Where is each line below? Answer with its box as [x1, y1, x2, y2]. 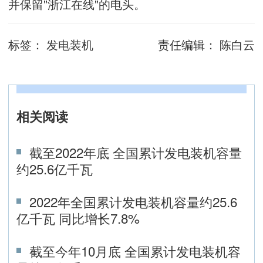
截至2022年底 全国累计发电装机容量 [29, 142, 242, 161]
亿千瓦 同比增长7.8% [16, 208, 140, 227]
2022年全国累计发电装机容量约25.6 [29, 191, 238, 211]
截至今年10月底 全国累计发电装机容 [29, 241, 241, 260]
